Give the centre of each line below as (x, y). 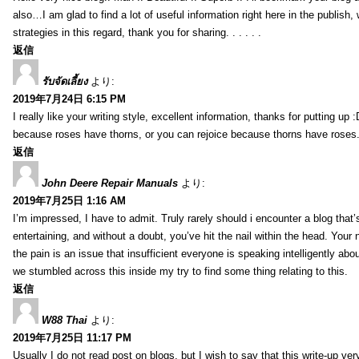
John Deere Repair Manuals (110, 183)
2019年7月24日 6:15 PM (69, 99)
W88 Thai (65, 320)
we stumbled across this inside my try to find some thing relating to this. (180, 271)
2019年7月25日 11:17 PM (72, 337)
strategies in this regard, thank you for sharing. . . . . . (137, 32)
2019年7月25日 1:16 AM (69, 200)
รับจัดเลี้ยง (65, 81)
